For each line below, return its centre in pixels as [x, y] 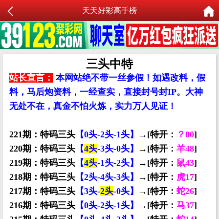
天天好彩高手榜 [109, 11]
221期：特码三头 [43, 134]
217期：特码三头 [43, 191]
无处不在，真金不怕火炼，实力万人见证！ [93, 106]
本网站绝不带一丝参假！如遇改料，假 [131, 77]
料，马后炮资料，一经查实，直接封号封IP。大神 [106, 92]
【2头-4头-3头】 [107, 177]
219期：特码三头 [43, 163]
